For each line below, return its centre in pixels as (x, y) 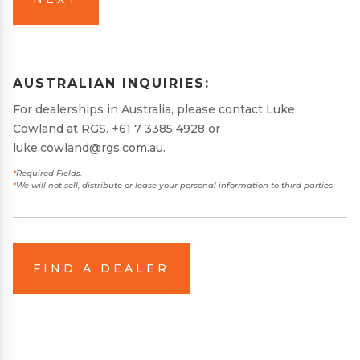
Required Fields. (49, 174)
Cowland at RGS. (62, 129)
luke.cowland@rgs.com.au (88, 148)
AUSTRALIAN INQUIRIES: (111, 84)
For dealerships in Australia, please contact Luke (154, 110)
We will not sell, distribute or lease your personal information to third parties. (175, 186)
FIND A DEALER (101, 269)
